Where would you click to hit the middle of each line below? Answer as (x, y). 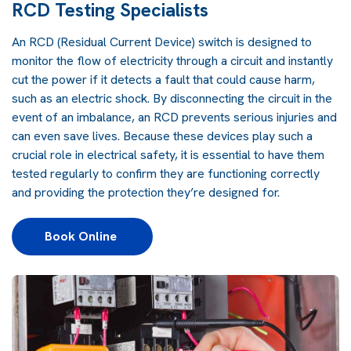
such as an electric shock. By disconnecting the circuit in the (172, 98)
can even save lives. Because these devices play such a (162, 136)
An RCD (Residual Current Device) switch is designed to (162, 42)
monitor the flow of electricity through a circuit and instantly (172, 60)
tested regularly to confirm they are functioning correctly (166, 173)
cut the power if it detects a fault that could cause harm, (163, 79)
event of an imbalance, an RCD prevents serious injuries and (174, 117)
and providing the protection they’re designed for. (146, 192)
